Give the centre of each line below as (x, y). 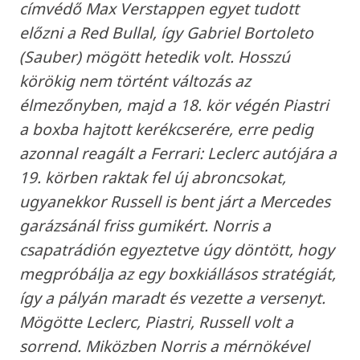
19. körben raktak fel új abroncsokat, (153, 178)
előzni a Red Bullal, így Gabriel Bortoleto (167, 33)
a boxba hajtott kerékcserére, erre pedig (167, 129)
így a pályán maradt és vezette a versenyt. (173, 298)
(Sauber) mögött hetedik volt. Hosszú (155, 57)
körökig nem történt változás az (135, 81)
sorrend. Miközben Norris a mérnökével (165, 346)
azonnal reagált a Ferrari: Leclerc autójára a (178, 153)
